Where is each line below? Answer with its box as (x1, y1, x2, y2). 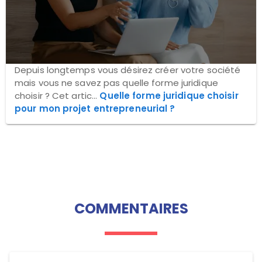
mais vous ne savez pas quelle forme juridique (15, 77, 218, 89)
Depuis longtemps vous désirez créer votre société (15, 64, 241, 77)
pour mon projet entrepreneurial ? (15, 102, 175, 115)
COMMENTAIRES (74, 199, 188, 219)
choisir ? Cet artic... (15, 89, 100, 102)
